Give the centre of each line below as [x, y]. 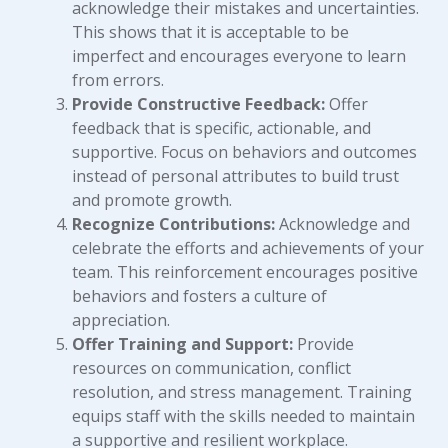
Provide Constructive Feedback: [198, 104]
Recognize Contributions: [173, 224]
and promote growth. [152, 200]
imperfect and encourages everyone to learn [239, 56]
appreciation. [121, 320]
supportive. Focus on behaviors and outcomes [244, 152]
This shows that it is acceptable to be [210, 32]
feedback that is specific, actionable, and [221, 128]
